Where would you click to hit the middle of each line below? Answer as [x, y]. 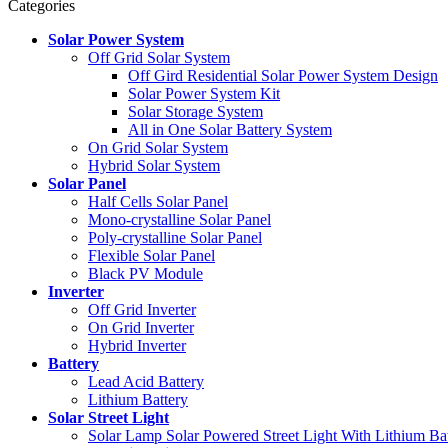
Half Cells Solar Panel [158, 201]
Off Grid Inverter [142, 309]
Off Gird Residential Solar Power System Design [283, 75]
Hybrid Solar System [154, 165]
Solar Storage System [195, 111]
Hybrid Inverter [137, 345]
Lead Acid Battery [146, 381]
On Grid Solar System [158, 147]
